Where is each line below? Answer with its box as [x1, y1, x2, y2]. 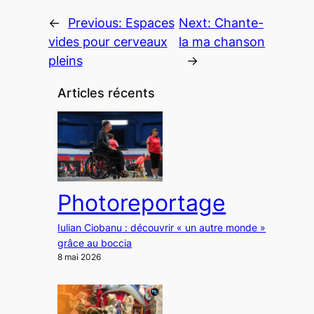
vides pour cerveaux [48, 34, 168, 49]
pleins [48, 53, 83, 68]
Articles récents [57, 86, 156, 101]
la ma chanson [179, 34, 266, 49]
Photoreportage [57, 189, 226, 217]
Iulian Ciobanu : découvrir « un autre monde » [57, 221, 266, 234]
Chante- [214, 15, 264, 30]
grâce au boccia [57, 237, 132, 250]
